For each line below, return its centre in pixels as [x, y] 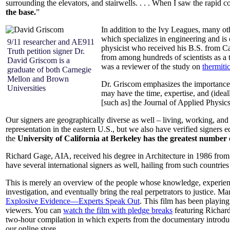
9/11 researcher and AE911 [51, 42]
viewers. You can [34, 210]
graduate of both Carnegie [49, 69]
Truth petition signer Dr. [46, 51]
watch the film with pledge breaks [118, 210]
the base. [21, 12]
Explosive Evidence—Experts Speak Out [73, 201]
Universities [26, 88]
